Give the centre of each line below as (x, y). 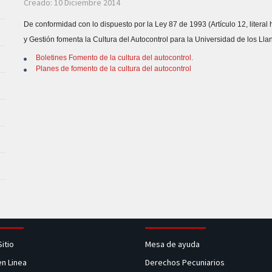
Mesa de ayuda (172, 244)
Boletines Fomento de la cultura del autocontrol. (114, 58)
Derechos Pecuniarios (185, 262)
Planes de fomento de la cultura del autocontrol (114, 69)
